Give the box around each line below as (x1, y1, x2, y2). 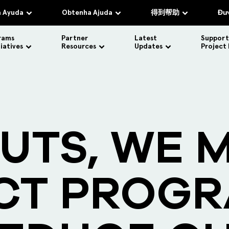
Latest (134, 34, 157, 42)
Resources (61, 42, 96, 51)
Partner (61, 34, 88, 42)
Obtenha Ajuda (62, 8, 112, 17)
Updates (134, 42, 163, 51)
